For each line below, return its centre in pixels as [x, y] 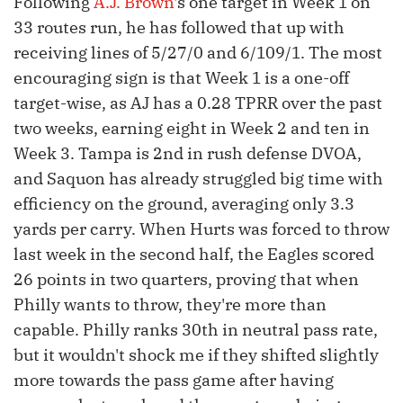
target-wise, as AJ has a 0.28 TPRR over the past [198, 103]
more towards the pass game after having [174, 381]
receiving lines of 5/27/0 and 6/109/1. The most [198, 53]
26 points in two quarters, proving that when [186, 280]
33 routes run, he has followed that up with [179, 28]
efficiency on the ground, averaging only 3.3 [184, 204]
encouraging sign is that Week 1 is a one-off [181, 78]
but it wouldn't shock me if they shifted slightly [196, 355]
